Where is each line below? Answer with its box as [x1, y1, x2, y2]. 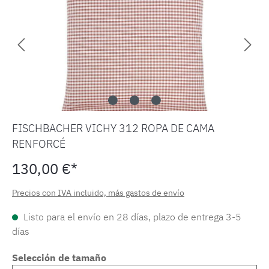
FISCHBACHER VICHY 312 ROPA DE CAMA [12, 121, 214, 136]
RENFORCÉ [12, 137, 65, 151]
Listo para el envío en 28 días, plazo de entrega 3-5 [21, 211, 241, 223]
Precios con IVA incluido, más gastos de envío [12, 187, 184, 199]
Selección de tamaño [12, 252, 106, 264]
